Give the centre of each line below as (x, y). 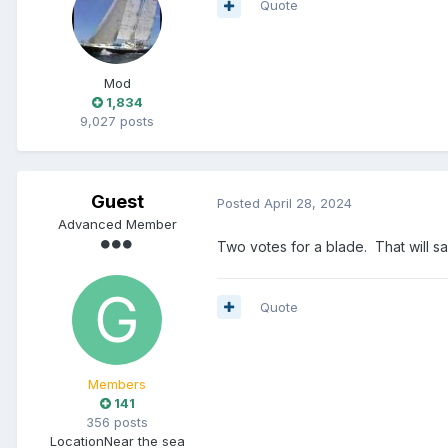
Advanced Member (117, 224)
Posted (240, 202)
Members (117, 384)
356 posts (117, 422)
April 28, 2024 (308, 202)
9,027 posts (117, 121)
